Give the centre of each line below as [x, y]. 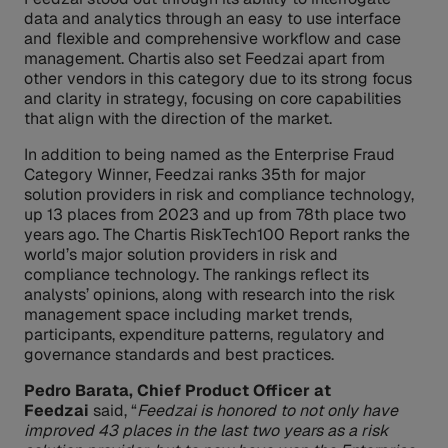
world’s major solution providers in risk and [181, 255]
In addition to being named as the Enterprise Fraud [209, 155]
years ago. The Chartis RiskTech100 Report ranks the [217, 235]
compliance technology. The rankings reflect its [196, 275]
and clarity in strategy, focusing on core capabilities [212, 99]
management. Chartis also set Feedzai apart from [204, 59]
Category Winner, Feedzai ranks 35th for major [195, 175]
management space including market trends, [188, 315]
